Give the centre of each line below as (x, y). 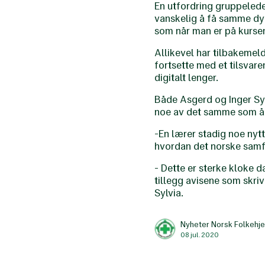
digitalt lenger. (187, 78)
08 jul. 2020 (200, 235)
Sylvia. (169, 193)
